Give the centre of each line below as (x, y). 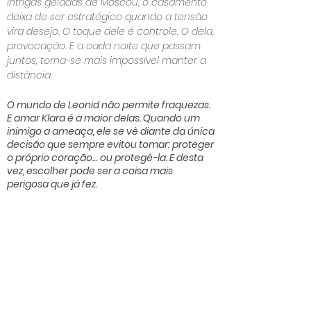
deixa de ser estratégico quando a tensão (107, 17)
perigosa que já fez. (52, 184)
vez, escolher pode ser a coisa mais (90, 171)
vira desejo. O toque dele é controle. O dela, (110, 31)
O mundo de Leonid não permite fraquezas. (109, 105)
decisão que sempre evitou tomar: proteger (110, 144)
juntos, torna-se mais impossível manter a (107, 60)
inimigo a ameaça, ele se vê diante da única (111, 131)
